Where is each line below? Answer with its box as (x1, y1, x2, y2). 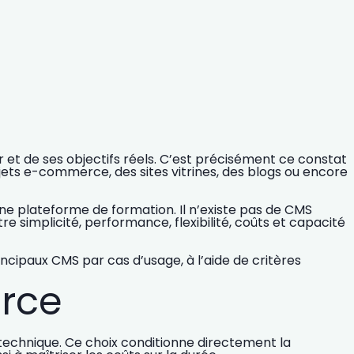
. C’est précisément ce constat (154, 150, 347, 169)
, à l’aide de (181, 251, 252, 270)
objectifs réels (66, 150, 154, 169)
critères (252, 251, 301, 270)
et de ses (4, 150, 66, 169)
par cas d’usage (82, 251, 181, 270)
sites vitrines (140, 163, 217, 182)
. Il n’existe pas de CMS (174, 201, 312, 220)
